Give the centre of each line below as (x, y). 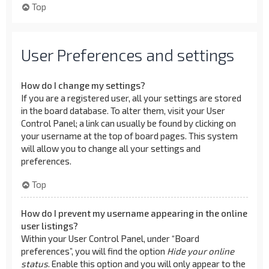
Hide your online (201, 251)
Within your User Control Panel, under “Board (110, 238)
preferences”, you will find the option (94, 251)
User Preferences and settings (128, 55)
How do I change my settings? (83, 85)
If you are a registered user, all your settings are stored (131, 98)
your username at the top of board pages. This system (129, 136)
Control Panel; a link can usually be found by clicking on (128, 123)
